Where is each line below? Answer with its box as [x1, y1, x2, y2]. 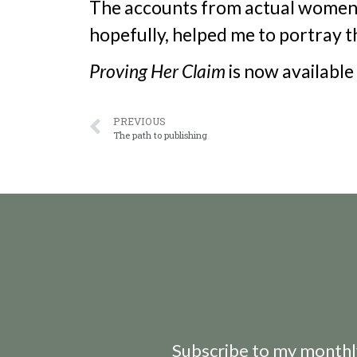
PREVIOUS [113, 114, 166, 127]
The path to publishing [113, 128, 207, 141]
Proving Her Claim [89, 59, 226, 82]
